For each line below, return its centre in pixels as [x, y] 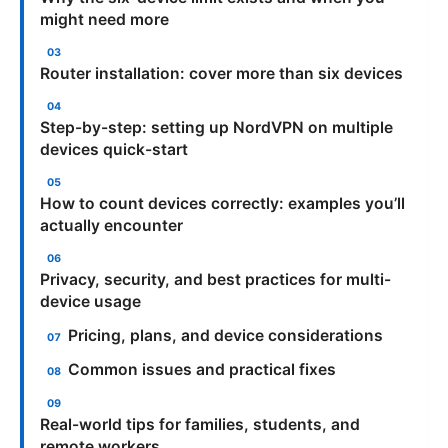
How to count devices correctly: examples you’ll [222, 203]
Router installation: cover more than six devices [221, 73]
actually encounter [111, 225]
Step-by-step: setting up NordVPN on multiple [216, 127]
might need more [104, 19]
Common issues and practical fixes [202, 370]
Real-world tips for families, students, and [200, 424]
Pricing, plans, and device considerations [226, 335]
